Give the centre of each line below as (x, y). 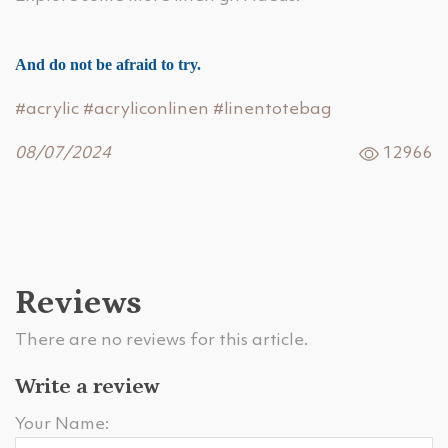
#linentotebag (272, 109)
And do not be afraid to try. (108, 64)
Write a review (87, 386)
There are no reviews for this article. (161, 340)
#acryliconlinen (146, 109)
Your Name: (62, 424)
